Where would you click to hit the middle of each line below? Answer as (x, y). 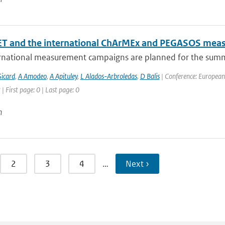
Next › (137, 164)
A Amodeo (32, 76)
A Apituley (63, 76)
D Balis (150, 76)
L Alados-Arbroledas (108, 76)
